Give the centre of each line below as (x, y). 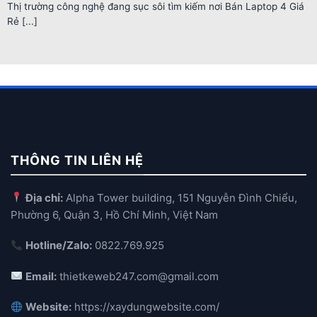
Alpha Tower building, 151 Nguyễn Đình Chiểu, (180, 197)
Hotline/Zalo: (59, 246)
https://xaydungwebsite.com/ (146, 307)
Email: (41, 276)
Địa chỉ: (45, 197)
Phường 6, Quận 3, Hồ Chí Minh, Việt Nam (114, 214)
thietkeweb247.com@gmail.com (139, 276)
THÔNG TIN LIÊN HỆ (77, 161)
